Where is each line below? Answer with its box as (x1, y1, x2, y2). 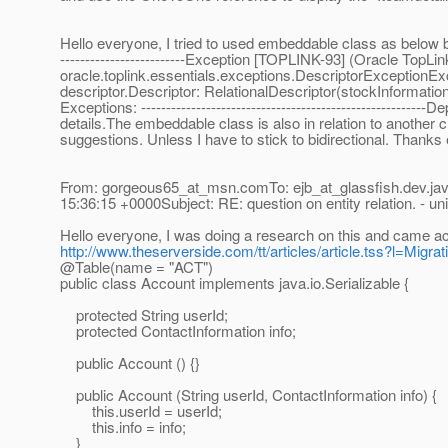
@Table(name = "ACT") (60, 256, 213, 278)
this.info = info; (60, 416, 186, 438)
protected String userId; (60, 304, 228, 326)
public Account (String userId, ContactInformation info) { (60, 384, 437, 406)
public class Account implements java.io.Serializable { (60, 272, 409, 294)
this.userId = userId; (60, 400, 222, 422)
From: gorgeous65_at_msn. (60, 176, 240, 198)
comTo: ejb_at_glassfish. (240, 176, 403, 198)
